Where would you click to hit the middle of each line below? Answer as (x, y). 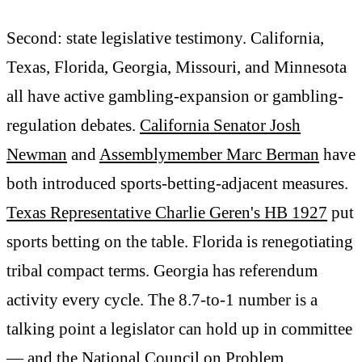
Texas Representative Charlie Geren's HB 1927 (167, 213)
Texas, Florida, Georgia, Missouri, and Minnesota (177, 67)
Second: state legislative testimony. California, (165, 38)
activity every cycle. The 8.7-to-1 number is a (162, 300)
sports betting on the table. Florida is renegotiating (180, 242)
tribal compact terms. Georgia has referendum (162, 271)
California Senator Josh (220, 126)
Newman (37, 155)
